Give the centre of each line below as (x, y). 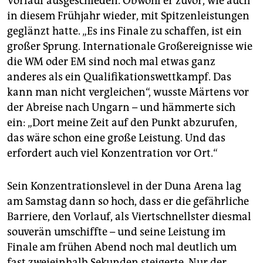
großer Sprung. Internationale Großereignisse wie (130, 47)
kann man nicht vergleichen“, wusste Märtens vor (128, 92)
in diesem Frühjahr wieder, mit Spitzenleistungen (128, 16)
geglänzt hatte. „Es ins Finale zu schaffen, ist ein (124, 31)
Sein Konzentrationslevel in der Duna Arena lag (124, 186)
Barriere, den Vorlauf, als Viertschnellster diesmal (129, 217)
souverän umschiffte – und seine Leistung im (116, 232)
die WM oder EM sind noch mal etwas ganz (111, 62)
